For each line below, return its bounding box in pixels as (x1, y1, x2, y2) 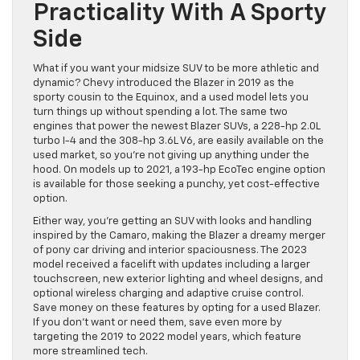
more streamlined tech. (33, 346, 148, 357)
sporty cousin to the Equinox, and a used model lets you (33, 92, 309, 103)
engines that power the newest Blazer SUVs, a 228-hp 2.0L (33, 121, 321, 132)
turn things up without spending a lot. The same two (33, 106, 288, 117)
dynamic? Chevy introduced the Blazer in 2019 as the (33, 77, 294, 88)
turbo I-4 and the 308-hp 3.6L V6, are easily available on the (33, 135, 324, 146)
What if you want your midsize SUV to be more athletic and (33, 63, 319, 74)
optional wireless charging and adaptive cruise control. (33, 288, 304, 299)
